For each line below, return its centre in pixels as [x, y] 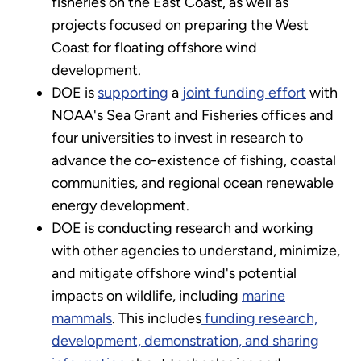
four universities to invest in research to [177, 138]
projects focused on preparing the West [180, 25]
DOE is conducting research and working [183, 228]
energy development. [120, 206]
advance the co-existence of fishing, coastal [194, 161]
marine [263, 296]
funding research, [259, 319]
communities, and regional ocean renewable [193, 183]
